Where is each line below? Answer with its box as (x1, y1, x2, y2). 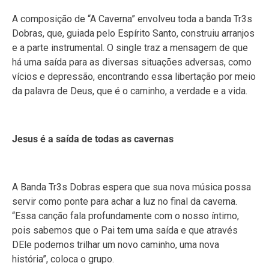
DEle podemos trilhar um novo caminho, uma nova (12, 239, 219, 251)
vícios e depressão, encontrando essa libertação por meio (12, 71, 256, 83)
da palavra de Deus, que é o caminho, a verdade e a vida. (12, 85, 247, 97)
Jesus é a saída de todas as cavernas (12, 133, 174, 145)
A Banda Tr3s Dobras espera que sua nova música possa (12, 181, 251, 193)
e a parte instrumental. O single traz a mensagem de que (12, 42, 248, 54)
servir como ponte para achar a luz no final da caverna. (12, 196, 237, 208)
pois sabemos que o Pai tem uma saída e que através (12, 225, 238, 237)
